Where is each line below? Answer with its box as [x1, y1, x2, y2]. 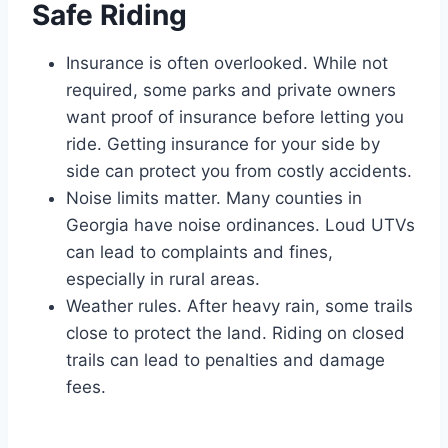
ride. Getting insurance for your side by [66, 133, 380, 154]
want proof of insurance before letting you [66, 106, 404, 127]
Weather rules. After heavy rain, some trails [66, 295, 413, 316]
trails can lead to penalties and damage [66, 349, 385, 370]
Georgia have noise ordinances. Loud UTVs [66, 214, 415, 235]
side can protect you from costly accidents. [66, 160, 412, 181]
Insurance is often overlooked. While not [66, 52, 388, 73]
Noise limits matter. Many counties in [66, 187, 362, 208]
